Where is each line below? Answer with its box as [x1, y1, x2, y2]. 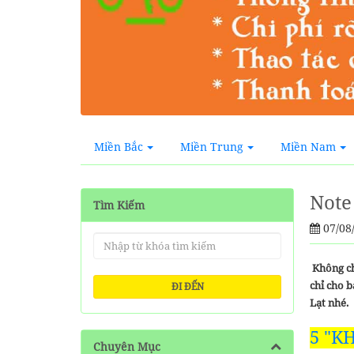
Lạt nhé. [310, 296, 348, 310]
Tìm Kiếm [93, 198, 145, 213]
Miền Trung [180, 139, 243, 154]
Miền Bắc [94, 139, 143, 154]
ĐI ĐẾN [171, 280, 204, 293]
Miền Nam [281, 139, 336, 154]
